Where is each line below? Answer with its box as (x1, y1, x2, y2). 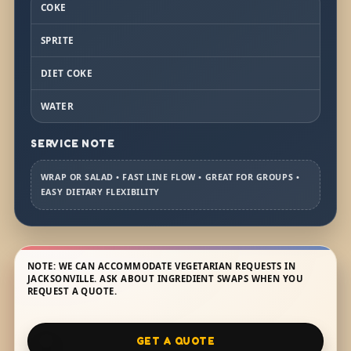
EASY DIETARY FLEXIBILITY (40, 186, 160, 197)
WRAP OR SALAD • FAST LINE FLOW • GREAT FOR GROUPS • (40, 171, 300, 183)
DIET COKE (40, 66, 93, 79)
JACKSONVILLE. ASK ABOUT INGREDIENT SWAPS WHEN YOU (27, 272, 304, 284)
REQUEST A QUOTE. (27, 284, 118, 297)
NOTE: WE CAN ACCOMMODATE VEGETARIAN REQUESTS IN (27, 259, 296, 272)
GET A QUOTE (136, 334, 215, 347)
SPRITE (40, 33, 74, 46)
